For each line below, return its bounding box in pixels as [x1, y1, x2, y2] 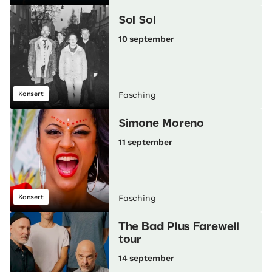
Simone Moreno [118, 119, 205, 129]
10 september [118, 34, 174, 44]
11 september [118, 137, 172, 148]
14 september [118, 253, 174, 263]
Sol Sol [118, 16, 156, 26]
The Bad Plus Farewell [118, 222, 240, 233]
